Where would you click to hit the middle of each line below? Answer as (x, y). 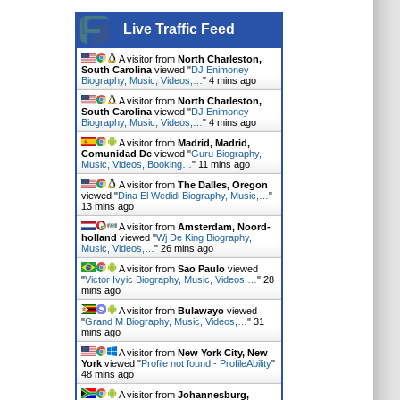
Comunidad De (116, 154)
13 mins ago (107, 206)
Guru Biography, (226, 154)
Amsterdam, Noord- (224, 227)
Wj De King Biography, (204, 237)
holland (99, 237)
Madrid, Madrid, (213, 143)
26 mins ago (187, 248)
